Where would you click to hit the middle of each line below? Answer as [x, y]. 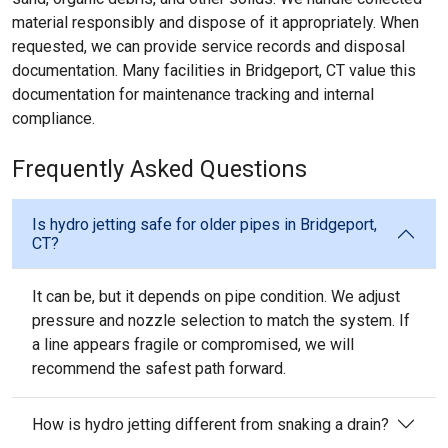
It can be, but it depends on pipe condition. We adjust [216, 296]
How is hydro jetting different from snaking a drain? [210, 424]
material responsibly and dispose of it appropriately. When [215, 22]
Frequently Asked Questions [159, 169]
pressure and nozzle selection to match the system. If [221, 320]
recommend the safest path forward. [159, 368]
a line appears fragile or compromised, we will [193, 344]
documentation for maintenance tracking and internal [193, 94]
